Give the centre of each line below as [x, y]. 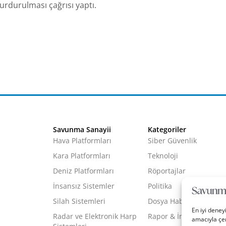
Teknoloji [163, 156]
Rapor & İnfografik [178, 216]
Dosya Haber [169, 201]
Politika [160, 186]
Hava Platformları [82, 141]
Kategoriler [167, 130]
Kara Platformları [81, 156]
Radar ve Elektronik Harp [95, 216]
